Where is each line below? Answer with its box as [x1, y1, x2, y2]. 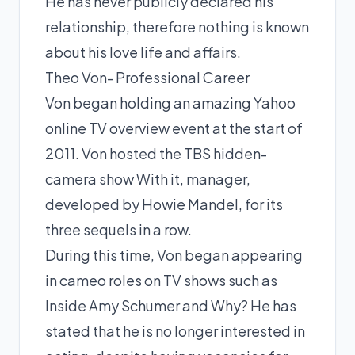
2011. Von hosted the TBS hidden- [45, 143, 267, 162]
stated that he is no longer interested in [45, 321, 305, 340]
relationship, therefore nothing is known [45, 17, 309, 36]
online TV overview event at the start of [45, 118, 303, 137]
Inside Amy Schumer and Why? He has [45, 296, 296, 315]
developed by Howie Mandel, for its [45, 194, 283, 213]
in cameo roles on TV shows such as [45, 270, 277, 289]
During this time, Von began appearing [45, 245, 303, 264]
